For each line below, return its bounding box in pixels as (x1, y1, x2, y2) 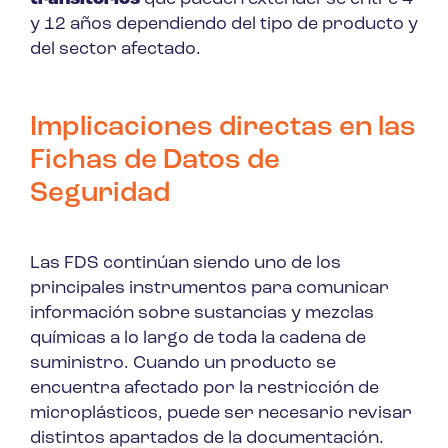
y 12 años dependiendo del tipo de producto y (30, 14, 418, 34)
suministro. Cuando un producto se (30, 353, 336, 373)
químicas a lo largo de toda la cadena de (30, 328, 366, 348)
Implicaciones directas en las (30, 113, 416, 142)
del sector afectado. (30, 39, 201, 59)
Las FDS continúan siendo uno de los (30, 253, 341, 273)
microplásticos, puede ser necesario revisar (30, 403, 412, 423)
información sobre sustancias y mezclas (30, 303, 374, 323)
